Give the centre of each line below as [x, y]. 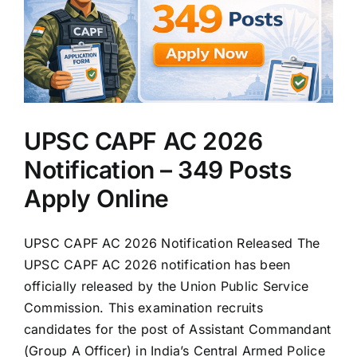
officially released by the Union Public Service [167, 286]
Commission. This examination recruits [143, 308]
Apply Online [96, 199]
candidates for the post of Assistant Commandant [178, 330]
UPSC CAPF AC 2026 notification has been [157, 265]
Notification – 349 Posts [158, 170]
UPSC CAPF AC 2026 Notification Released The [172, 243]
